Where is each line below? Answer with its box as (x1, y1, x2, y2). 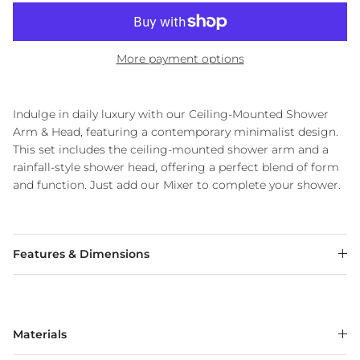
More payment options (116, 51, 244, 66)
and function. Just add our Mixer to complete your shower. (13, 177, 341, 192)
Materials (13, 326, 67, 342)
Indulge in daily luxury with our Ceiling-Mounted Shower (13, 106, 329, 121)
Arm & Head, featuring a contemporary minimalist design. (13, 124, 338, 139)
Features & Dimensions (13, 246, 149, 261)
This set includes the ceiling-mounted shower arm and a (13, 141, 329, 157)
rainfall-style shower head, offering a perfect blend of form (13, 159, 339, 174)
